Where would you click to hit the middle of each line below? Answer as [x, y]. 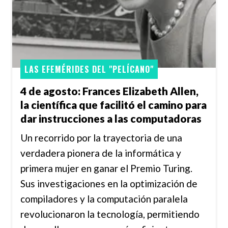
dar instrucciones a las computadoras [111, 119]
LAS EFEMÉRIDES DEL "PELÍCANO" [89, 69]
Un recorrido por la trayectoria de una [101, 138]
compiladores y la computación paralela [104, 199]
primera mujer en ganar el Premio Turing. [106, 168]
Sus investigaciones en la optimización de [109, 184]
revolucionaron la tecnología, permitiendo [110, 214]
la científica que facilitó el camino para [113, 105]
